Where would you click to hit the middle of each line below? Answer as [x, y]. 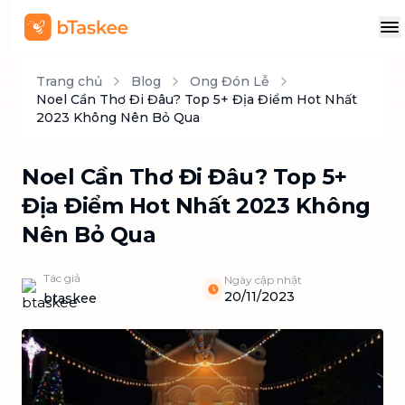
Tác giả [62, 278]
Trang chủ [69, 81]
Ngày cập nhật [263, 280]
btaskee [70, 298]
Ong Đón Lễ [230, 81]
